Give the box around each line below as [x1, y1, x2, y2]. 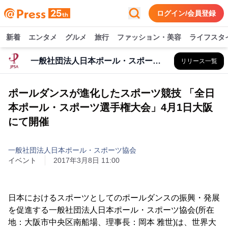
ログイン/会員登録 [157, 9, 216, 17]
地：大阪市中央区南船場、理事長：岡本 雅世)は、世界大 [8, 218, 216, 226]
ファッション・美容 [117, 33, 181, 41]
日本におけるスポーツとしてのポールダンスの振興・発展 [8, 193, 220, 202]
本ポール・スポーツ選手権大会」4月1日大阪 [8, 102, 213, 113]
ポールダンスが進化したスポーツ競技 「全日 [8, 88, 215, 99]
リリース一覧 [181, 58, 217, 65]
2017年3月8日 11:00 [53, 156, 120, 164]
